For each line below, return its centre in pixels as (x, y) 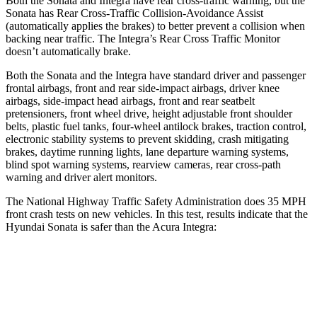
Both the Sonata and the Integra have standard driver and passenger (156, 75)
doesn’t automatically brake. (68, 51)
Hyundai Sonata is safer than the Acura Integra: (111, 226)
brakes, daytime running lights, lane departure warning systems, (147, 151)
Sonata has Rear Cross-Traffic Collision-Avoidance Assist (134, 13)
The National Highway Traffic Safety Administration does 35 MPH (156, 201)
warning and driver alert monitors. (81, 177)
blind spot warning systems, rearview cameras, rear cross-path (143, 164)
